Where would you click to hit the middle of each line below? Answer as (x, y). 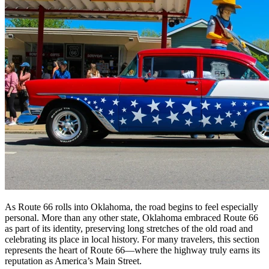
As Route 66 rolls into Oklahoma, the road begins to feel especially (131, 207)
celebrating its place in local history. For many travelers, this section (132, 239)
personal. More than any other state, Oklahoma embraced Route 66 (131, 217)
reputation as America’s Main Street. (73, 261)
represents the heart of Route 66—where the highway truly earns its (132, 250)
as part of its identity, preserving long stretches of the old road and (129, 228)
